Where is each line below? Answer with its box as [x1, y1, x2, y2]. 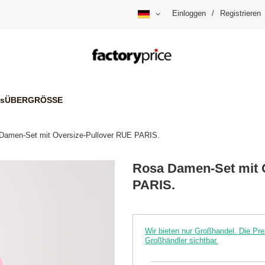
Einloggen [172, 9, 206, 18]
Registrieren [220, 9, 261, 18]
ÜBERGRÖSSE [5, 95, 63, 105]
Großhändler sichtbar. [145, 236, 218, 245]
